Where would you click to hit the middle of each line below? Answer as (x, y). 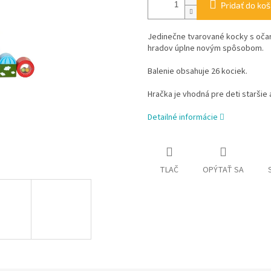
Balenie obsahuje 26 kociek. (198, 72)
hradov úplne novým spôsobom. (206, 49)
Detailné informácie (183, 118)
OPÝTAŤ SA (223, 170)
